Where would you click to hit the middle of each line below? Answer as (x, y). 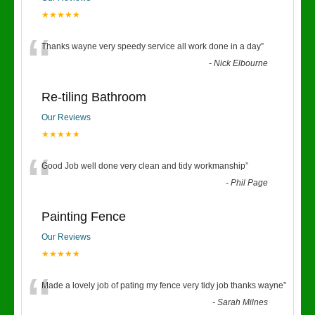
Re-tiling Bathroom (94, 97)
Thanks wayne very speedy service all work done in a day (151, 46)
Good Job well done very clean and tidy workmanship (143, 166)
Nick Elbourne (241, 63)
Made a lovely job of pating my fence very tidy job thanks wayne (162, 285)
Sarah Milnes (243, 302)
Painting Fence (84, 217)
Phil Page (250, 183)
